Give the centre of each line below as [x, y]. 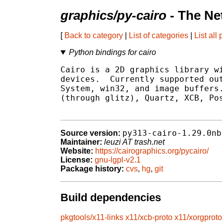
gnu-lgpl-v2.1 [118, 160]
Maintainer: [81, 142]
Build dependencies [111, 197]
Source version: [90, 133]
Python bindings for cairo [112, 53]
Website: [77, 151]
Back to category [94, 36]
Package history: [92, 169]
